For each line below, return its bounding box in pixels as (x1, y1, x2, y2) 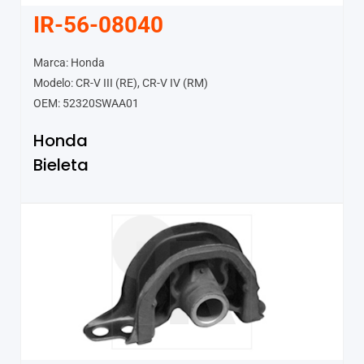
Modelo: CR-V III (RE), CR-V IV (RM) (33, 76, 208, 90)
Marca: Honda (33, 56, 105, 70)
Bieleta (33, 154, 89, 177)
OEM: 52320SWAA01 (33, 97, 139, 110)
